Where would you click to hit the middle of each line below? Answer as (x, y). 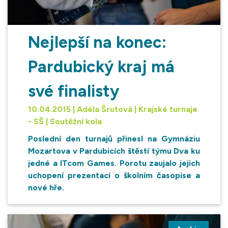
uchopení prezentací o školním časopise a (114, 176)
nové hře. (46, 188)
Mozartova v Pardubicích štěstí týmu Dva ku (114, 151)
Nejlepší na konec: (97, 42)
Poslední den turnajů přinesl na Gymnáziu (114, 139)
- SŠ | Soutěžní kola (65, 122)
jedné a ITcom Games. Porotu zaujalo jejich (114, 163)
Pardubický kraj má (101, 67)
